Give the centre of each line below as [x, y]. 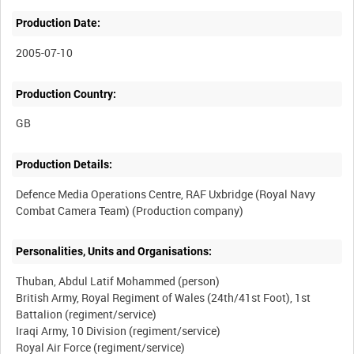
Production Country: [66, 94]
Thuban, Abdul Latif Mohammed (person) [118, 281]
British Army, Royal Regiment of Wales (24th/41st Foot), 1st [164, 297]
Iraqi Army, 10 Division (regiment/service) [119, 330]
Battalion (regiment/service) [87, 314]
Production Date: [58, 23]
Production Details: [64, 164]
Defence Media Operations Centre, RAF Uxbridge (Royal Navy [166, 194]
